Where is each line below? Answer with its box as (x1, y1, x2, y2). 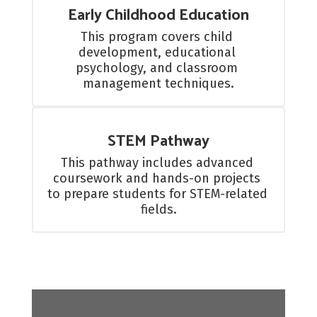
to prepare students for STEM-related (47, 186, 267, 202)
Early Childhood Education (68, 3, 249, 28)
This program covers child (81, 29, 233, 45)
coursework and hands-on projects (53, 171, 260, 186)
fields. (140, 202, 177, 217)
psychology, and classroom (76, 60, 238, 76)
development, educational (78, 45, 236, 60)
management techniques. (83, 76, 234, 91)
